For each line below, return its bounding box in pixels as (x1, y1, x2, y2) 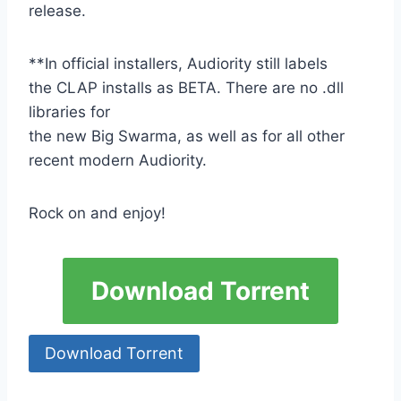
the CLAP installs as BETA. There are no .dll (29, 79, 344, 98)
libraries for (29, 103, 110, 122)
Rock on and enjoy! (29, 204, 166, 223)
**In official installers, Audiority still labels (29, 55, 328, 73)
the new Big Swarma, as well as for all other (29, 127, 345, 146)
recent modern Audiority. (29, 151, 207, 170)
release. (29, 2, 86, 21)
